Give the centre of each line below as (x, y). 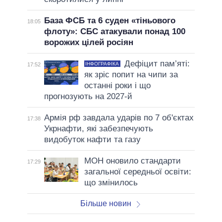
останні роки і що (117, 85)
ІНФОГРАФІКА (102, 63)
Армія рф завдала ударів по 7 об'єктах (119, 117)
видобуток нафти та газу (92, 139)
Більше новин (106, 203)
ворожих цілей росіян (88, 42)
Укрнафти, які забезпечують (98, 128)
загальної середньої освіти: (138, 171)
